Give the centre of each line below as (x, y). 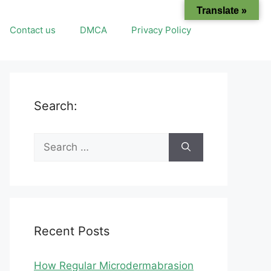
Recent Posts (72, 231)
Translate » (222, 11)
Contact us (33, 30)
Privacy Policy (161, 30)
